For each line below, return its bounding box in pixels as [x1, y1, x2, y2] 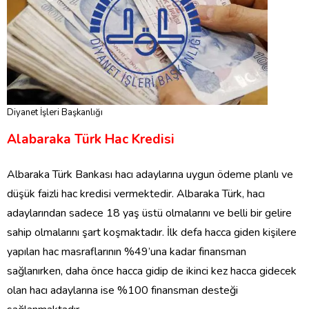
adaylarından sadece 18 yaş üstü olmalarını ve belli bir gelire [7, 206, 292, 221]
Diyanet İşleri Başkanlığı [7, 106, 103, 119]
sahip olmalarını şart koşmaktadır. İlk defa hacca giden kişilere [7, 225, 297, 241]
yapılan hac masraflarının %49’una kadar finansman [7, 244, 246, 260]
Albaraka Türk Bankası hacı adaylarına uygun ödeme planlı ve [7, 167, 293, 183]
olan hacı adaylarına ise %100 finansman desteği [7, 283, 238, 299]
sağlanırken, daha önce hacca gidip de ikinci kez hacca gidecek [7, 263, 297, 279]
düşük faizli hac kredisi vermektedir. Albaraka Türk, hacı [7, 186, 265, 202]
